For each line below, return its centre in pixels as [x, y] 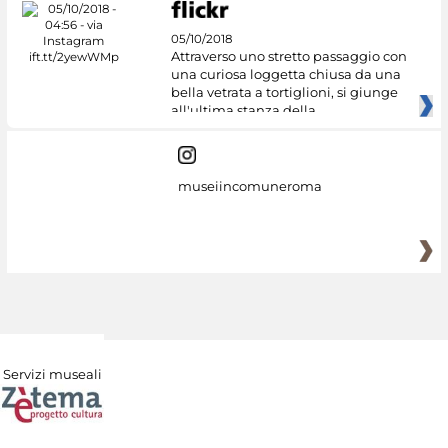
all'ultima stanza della [243, 110]
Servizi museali [52, 373]
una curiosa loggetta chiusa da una [285, 74]
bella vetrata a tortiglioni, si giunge [284, 92]
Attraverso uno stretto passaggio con [288, 56]
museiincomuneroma [249, 185]
